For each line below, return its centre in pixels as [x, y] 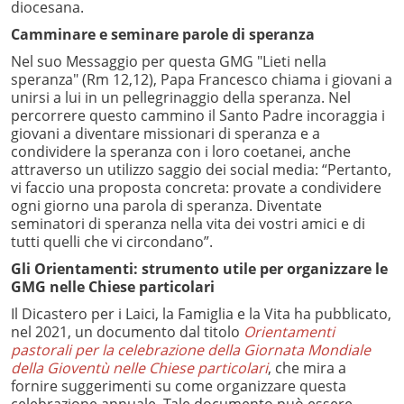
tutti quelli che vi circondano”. [112, 241]
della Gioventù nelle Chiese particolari [139, 367]
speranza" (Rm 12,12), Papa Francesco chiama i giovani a [202, 79]
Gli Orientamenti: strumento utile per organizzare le [199, 268]
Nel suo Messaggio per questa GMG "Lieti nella [169, 61]
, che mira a [307, 367]
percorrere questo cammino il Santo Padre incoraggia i [198, 115]
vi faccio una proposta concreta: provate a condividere [196, 187]
